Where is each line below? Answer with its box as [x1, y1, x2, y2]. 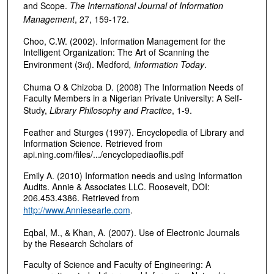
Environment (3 [23, 58, 83, 71]
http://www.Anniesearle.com [23, 204, 130, 217]
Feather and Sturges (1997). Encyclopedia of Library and [23, 126, 244, 139]
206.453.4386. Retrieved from [23, 191, 139, 204]
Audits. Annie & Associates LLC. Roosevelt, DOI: [23, 180, 210, 193]
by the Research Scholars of [23, 237, 133, 250]
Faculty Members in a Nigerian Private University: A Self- [23, 91, 242, 104]
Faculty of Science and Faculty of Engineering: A [23, 258, 211, 271]
